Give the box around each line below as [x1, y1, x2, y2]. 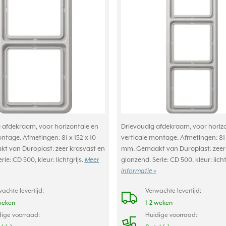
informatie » [121, 167, 156, 175]
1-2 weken [145, 199, 173, 207]
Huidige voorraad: [145, 211, 197, 219]
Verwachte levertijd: [145, 187, 201, 195]
